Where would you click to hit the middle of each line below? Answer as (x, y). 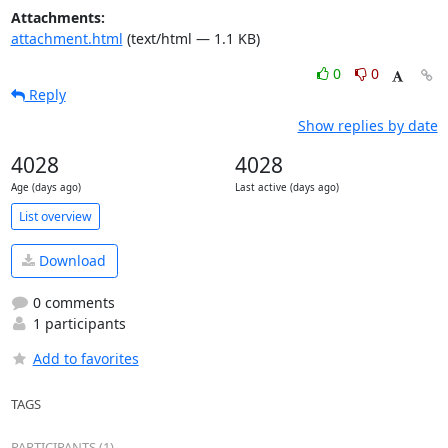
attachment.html (66, 38)
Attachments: (57, 17)
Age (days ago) (45, 187)
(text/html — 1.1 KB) (191, 38)
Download (70, 261)
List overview (55, 216)
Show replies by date (367, 125)
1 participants (77, 323)
